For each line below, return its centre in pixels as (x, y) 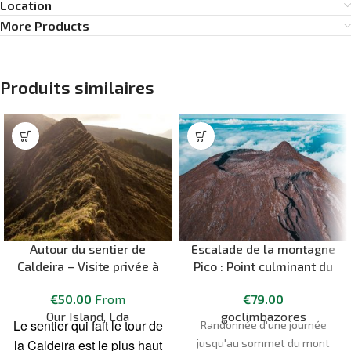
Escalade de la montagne (263, 248)
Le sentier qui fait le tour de (88, 326)
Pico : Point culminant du (263, 266)
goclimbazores (263, 317)
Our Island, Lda (88, 317)
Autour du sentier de (88, 248)
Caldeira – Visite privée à (88, 266)
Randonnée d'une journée (263, 325)
